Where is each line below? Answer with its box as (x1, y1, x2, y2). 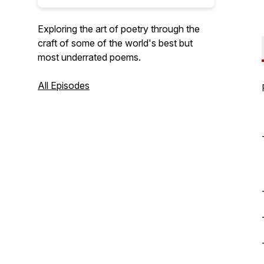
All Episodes (38, 80, 90, 91)
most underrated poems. (38, 51, 141, 63)
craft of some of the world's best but (38, 37, 193, 49)
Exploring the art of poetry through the (38, 23, 200, 35)
